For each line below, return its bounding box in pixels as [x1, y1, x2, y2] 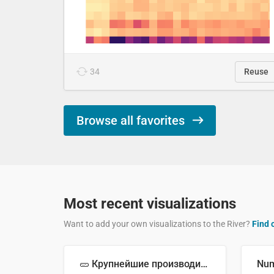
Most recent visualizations [64, 194, 236, 212]
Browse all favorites [76, 113, 185, 128]
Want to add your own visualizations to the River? [64, 218, 250, 229]
